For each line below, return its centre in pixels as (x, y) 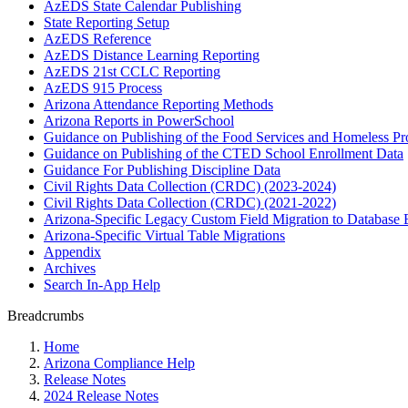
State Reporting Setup (107, 22)
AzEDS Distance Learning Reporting (152, 55)
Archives (70, 268)
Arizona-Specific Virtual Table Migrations (164, 235)
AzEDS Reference (97, 39)
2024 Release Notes (101, 396)
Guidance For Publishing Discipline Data (162, 170)
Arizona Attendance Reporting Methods (158, 104)
